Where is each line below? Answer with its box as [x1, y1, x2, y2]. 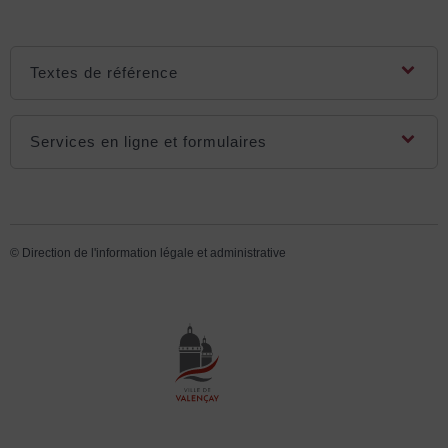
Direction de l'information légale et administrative [22, 245, 286, 260]
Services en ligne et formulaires [30, 132, 268, 150]
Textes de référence [30, 63, 179, 81]
